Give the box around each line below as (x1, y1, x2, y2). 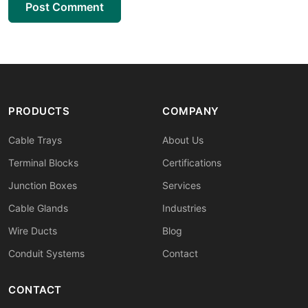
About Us (162, 133, 203, 146)
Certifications (162, 156, 221, 168)
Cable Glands (8, 201, 68, 214)
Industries (162, 201, 206, 214)
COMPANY (162, 104, 219, 118)
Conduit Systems (8, 247, 85, 259)
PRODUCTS (8, 104, 69, 118)
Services (162, 179, 201, 191)
